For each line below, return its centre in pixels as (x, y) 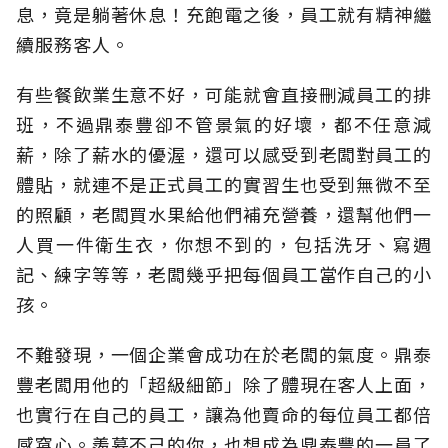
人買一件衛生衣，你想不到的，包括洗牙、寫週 (224, 244)
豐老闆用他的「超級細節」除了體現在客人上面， (224, 384)
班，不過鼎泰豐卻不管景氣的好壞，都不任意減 (224, 124)
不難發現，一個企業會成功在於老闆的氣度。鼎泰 (224, 354)
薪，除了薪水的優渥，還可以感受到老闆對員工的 (224, 154)
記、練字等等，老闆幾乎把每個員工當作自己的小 (224, 274)
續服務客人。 (73, 44)
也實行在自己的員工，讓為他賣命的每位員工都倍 (224, 414)
